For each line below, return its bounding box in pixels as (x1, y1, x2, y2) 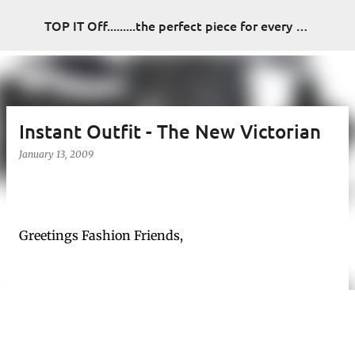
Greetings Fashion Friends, (19, 227, 183, 243)
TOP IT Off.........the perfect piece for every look (296, 17, 308, 34)
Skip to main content (119, 12, 236, 28)
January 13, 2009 (19, 148, 94, 160)
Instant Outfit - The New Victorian (19, 119, 321, 143)
